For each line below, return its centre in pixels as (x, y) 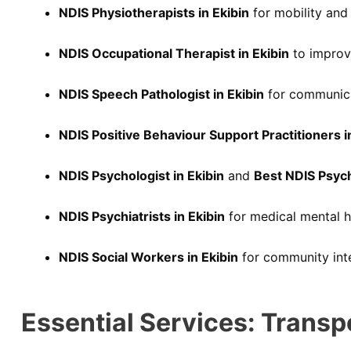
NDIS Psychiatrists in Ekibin (142, 216)
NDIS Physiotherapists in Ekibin (154, 12)
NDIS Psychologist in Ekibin (141, 175)
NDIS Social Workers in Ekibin (148, 257)
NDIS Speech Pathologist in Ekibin (161, 94)
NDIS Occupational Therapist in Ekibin (174, 53)
